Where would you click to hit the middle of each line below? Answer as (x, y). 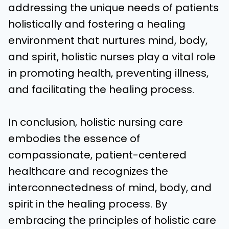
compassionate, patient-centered (97, 155)
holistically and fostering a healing (97, 24)
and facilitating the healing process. (101, 89)
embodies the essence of (74, 139)
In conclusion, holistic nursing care (96, 122)
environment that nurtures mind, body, (108, 40)
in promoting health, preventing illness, (108, 73)
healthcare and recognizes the (88, 171)
